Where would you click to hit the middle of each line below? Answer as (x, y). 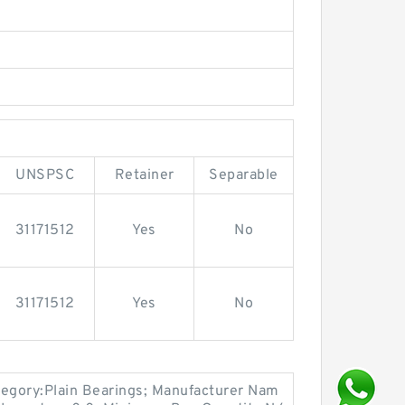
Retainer (144, 175)
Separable (244, 175)
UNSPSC (45, 175)
